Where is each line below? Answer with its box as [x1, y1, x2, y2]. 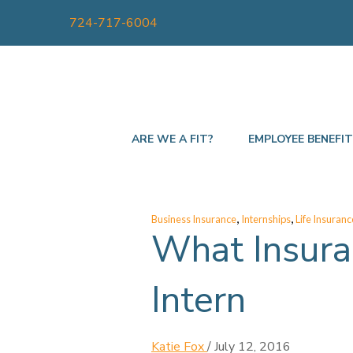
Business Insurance [151, 213, 236, 226]
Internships [241, 213, 291, 226]
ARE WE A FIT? [132, 131, 214, 147]
